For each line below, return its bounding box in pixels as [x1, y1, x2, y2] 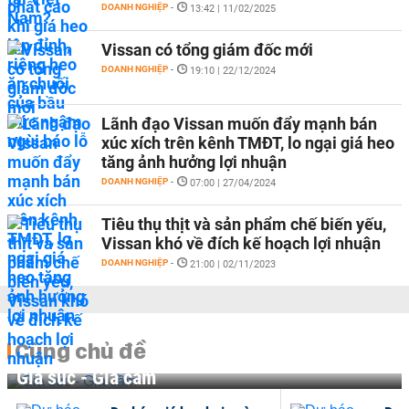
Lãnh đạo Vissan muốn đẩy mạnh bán [101, 114, 377, 133]
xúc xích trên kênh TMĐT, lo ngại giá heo [101, 133, 394, 152]
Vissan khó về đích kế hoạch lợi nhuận [101, 234, 381, 253]
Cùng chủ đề [15, 337, 146, 364]
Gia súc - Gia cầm [16, 365, 156, 389]
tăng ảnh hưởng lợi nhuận [101, 152, 287, 172]
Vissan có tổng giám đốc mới [101, 40, 313, 59]
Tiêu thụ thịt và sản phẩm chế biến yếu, [101, 215, 386, 234]
